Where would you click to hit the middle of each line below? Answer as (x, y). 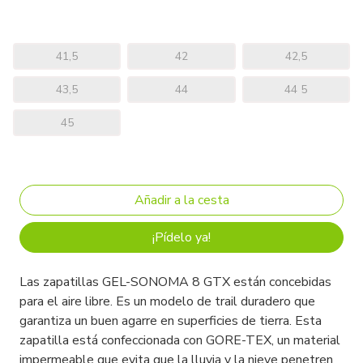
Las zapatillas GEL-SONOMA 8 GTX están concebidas (175, 282)
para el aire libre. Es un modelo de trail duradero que (167, 302)
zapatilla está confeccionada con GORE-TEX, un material (180, 341)
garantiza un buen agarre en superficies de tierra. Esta (171, 321)
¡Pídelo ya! (181, 238)
